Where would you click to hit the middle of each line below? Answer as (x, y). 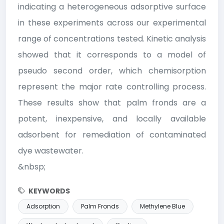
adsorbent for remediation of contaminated (112, 134)
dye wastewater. (51, 150)
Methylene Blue (162, 206)
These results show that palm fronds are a (112, 102)
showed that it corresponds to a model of (112, 54)
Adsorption (43, 206)
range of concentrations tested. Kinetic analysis (112, 38)
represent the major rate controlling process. (112, 86)
